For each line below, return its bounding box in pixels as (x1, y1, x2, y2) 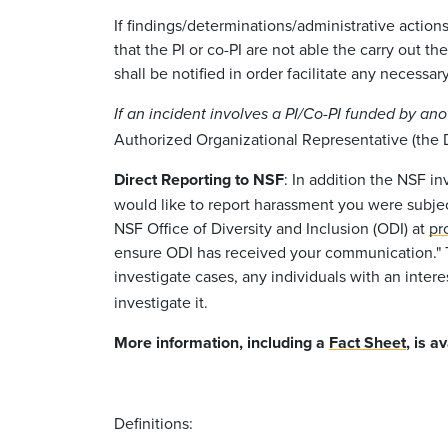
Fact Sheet (329, 330, 406, 354)
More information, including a (114, 330, 329, 354)
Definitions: (114, 411, 193, 434)
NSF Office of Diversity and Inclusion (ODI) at (114, 216, 429, 239)
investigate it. (114, 290, 208, 313)
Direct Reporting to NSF (114, 167, 284, 191)
